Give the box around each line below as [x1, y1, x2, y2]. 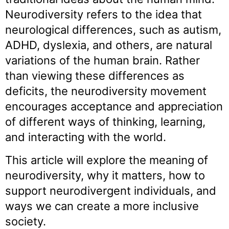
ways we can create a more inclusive [5, 199, 199, 213]
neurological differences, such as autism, [5, 23, 221, 37]
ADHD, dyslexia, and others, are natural [5, 38, 212, 52]
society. [5, 214, 46, 228]
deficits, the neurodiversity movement [5, 84, 207, 98]
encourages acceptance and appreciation [5, 100, 223, 113]
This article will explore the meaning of [5, 153, 208, 167]
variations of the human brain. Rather [5, 54, 200, 67]
